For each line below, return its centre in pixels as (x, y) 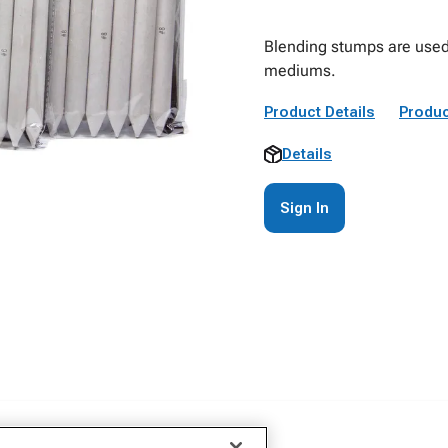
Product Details (319, 112)
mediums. (300, 70)
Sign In (304, 208)
